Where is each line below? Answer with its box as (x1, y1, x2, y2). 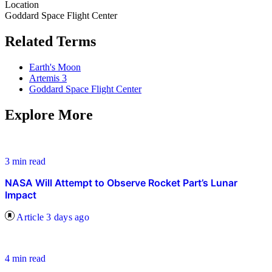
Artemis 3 (29, 73, 67, 84)
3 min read (5, 156, 46, 166)
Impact (5, 189, 36, 201)
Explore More (5, 107, 93, 123)
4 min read (5, 253, 46, 263)
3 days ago (46, 212, 89, 222)
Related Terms (5, 33, 96, 50)
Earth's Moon (29, 62, 81, 73)
